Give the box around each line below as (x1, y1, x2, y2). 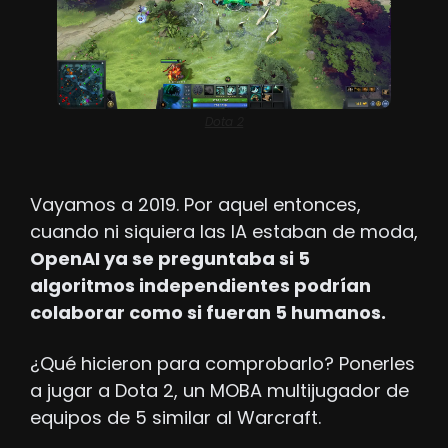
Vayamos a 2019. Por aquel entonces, (30, 192, 361, 218)
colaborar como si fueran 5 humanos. (30, 300, 386, 326)
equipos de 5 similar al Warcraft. (30, 405, 321, 431)
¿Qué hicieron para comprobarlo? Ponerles (30, 351, 415, 377)
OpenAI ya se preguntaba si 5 (30, 246, 310, 272)
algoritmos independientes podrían (30, 273, 371, 299)
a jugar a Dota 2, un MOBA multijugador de (30, 378, 409, 404)
